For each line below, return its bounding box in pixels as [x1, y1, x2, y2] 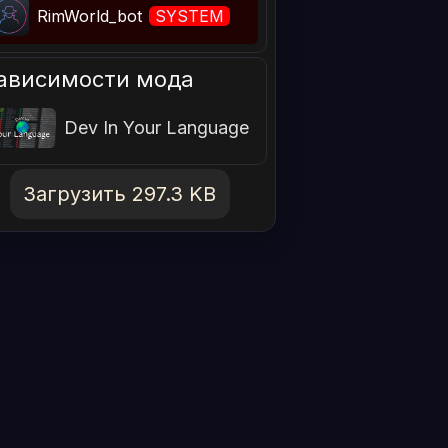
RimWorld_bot [37, 5, 148, 26]
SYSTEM [155, 5, 225, 26]
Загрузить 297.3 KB [23, 182, 217, 207]
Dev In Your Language [64, 117, 250, 139]
